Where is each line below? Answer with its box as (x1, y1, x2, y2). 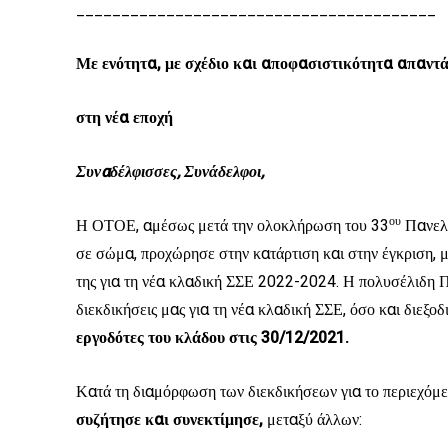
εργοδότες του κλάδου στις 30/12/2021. (76, 326, 349, 350)
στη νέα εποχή (76, 106, 173, 130)
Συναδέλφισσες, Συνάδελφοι (76, 160, 261, 184)
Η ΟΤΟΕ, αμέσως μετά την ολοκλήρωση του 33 (76, 214, 389, 238)
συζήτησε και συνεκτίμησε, (76, 408, 267, 432)
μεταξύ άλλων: (267, 408, 362, 432)
